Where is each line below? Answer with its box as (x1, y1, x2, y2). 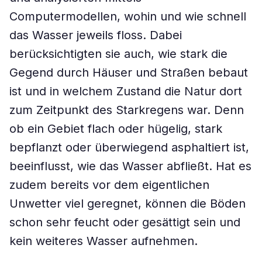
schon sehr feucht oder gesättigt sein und (9, 215, 240, 229)
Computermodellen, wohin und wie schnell (9, 9, 246, 23)
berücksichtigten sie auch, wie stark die (9, 47, 227, 61)
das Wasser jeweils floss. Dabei (9, 28, 182, 42)
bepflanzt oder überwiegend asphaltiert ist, (9, 140, 249, 154)
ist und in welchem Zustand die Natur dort (9, 84, 242, 98)
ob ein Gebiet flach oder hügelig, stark (9, 122, 222, 136)
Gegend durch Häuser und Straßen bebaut (9, 65, 248, 80)
